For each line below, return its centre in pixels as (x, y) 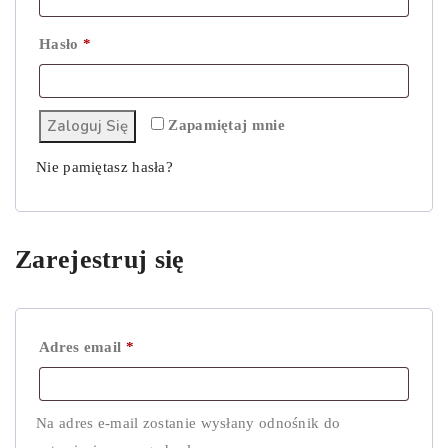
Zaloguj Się (87, 126)
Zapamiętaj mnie (226, 125)
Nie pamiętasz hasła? (104, 167)
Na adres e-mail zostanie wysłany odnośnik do (188, 423)
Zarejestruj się (100, 259)
